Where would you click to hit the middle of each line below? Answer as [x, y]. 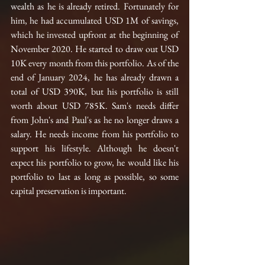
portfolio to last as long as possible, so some [95, 176]
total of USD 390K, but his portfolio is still [95, 91]
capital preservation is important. [69, 190]
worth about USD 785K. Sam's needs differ [95, 105]
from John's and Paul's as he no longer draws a [95, 119]
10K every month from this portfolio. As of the [95, 63]
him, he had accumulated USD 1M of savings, [95, 20]
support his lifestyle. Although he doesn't [95, 148]
